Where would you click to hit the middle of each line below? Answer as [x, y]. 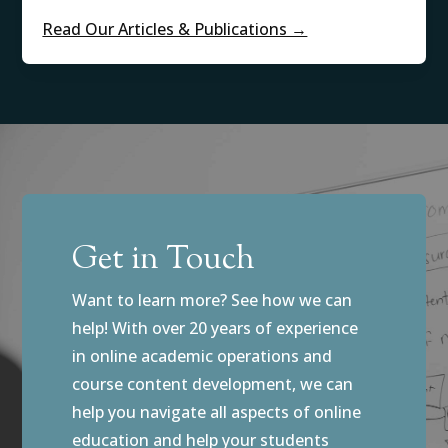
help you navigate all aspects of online [217, 411]
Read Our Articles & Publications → [175, 28]
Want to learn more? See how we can [212, 299]
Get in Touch [164, 259]
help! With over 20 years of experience [215, 327]
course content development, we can [213, 383]
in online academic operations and [202, 355]
